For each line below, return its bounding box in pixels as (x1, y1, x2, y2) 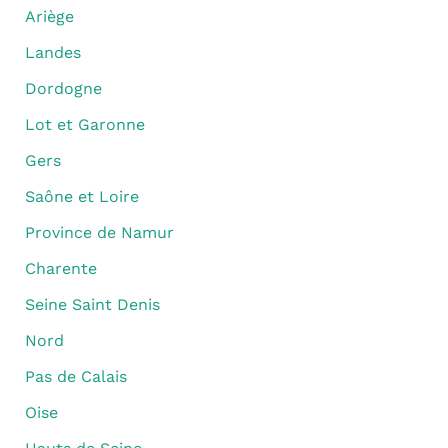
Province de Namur (24, 223, 174, 243)
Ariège (24, 7, 74, 27)
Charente (24, 259, 97, 279)
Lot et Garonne (24, 115, 145, 135)
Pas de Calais (24, 367, 127, 387)
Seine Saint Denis (24, 295, 160, 315)
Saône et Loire (24, 187, 139, 207)
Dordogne (24, 79, 102, 99)
